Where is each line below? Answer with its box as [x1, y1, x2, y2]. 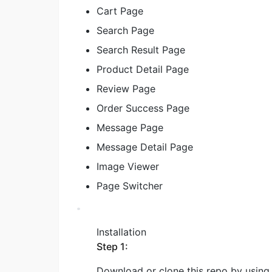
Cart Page [97, 4, 143, 17]
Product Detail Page [97, 63, 189, 75]
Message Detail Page [97, 140, 193, 153]
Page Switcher [97, 179, 163, 192]
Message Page [97, 121, 163, 134]
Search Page [97, 24, 154, 36]
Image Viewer [97, 160, 159, 172]
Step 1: [97, 240, 128, 253]
